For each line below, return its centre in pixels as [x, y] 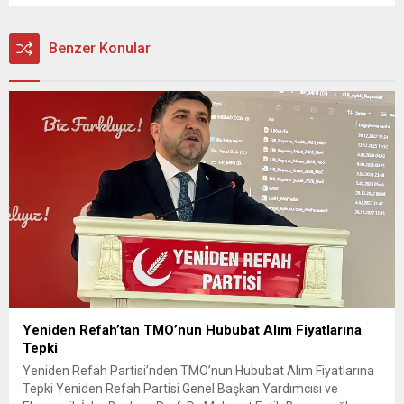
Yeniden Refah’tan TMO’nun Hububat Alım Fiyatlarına [192, 331]
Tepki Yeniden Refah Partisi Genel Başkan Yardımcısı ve [180, 389]
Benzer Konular [100, 48]
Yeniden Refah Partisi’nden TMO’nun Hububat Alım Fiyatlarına [198, 371]
